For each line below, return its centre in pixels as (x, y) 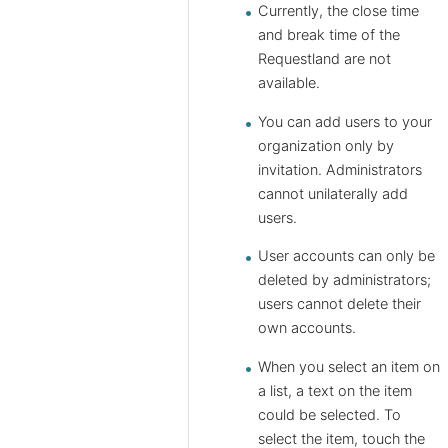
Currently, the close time (338, 11)
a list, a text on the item (335, 390)
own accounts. (307, 328)
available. (289, 83)
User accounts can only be (346, 256)
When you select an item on (349, 366)
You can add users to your (345, 121)
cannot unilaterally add (333, 193)
